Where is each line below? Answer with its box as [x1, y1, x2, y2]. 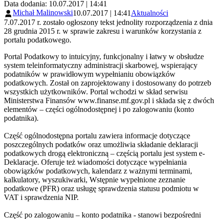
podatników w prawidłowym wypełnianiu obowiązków [4, 69, 175, 78]
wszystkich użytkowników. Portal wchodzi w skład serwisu [4, 87, 188, 96]
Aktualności [131, 9, 168, 18]
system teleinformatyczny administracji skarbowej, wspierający [4, 61, 197, 69]
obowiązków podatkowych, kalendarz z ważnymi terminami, [4, 166, 192, 175]
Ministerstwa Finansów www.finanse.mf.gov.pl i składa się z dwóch [4, 96, 214, 105]
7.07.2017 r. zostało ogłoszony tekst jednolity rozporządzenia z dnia [4, 18, 213, 26]
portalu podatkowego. [4, 35, 71, 44]
